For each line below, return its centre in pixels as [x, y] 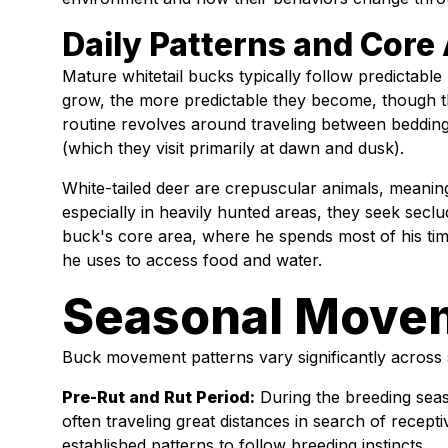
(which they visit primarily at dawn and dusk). [233, 148]
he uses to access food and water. [192, 260]
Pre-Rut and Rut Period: [158, 397]
